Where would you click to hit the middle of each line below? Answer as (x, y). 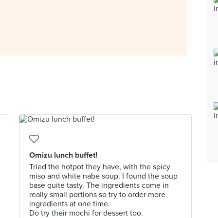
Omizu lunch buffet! (63, 155)
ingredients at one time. (70, 204)
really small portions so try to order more (97, 195)
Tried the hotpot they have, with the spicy (100, 167)
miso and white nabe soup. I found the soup (103, 176)
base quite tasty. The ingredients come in (99, 185)
